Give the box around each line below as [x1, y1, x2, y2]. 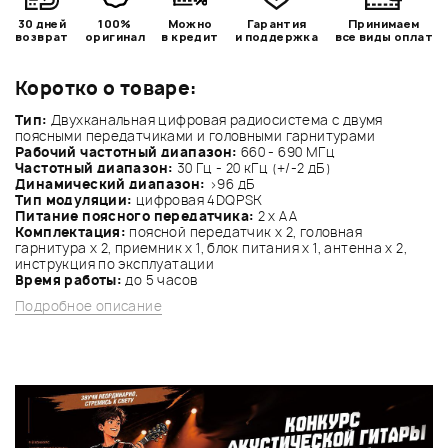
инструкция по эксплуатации [15, 254, 215, 273]
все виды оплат [334, 28, 433, 44]
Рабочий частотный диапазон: [15, 142, 238, 161]
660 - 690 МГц [237, 142, 335, 161]
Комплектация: [15, 222, 127, 241]
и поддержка [234, 28, 319, 44]
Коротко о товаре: [15, 75, 198, 101]
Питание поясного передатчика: [15, 206, 255, 225]
